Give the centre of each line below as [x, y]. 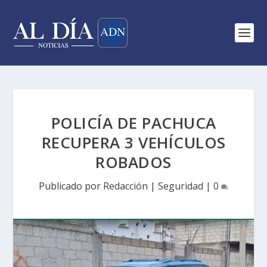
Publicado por [71, 186]
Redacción [125, 186]
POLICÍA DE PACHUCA [133, 123]
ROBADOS [133, 162]
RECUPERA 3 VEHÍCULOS [133, 142]
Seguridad [181, 186]
